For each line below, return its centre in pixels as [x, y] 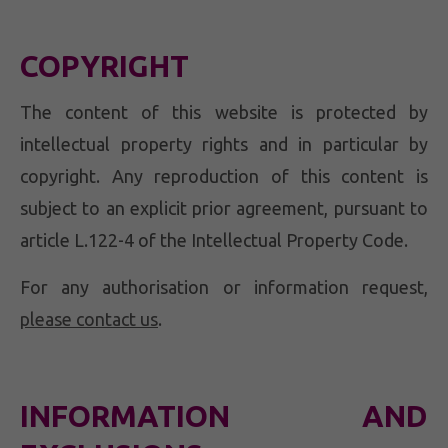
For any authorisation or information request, [224, 287]
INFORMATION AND [224, 416]
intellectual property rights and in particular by [224, 144]
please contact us [89, 319]
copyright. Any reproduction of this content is [224, 176]
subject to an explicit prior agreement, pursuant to [224, 208]
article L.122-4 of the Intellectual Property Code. [214, 240]
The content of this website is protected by [224, 112]
